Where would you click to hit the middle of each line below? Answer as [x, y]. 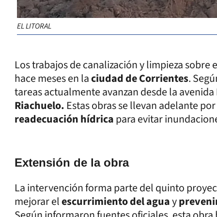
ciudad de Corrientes [139, 78]
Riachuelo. [40, 106]
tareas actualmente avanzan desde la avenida [115, 92]
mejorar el [38, 201]
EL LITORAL [34, 26]
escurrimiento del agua [116, 201]
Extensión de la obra [72, 163]
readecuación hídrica [64, 119]
